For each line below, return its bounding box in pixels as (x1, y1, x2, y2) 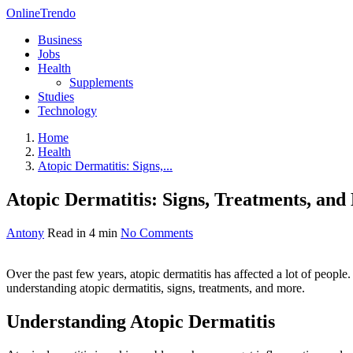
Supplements (69, 76, 133, 89)
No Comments (121, 225, 193, 240)
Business (38, 33, 82, 46)
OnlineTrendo (6, 6, 76, 20)
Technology (38, 104, 97, 117)
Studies (38, 90, 74, 103)
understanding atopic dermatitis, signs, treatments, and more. (6, 281, 305, 295)
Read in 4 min (47, 225, 121, 240)
